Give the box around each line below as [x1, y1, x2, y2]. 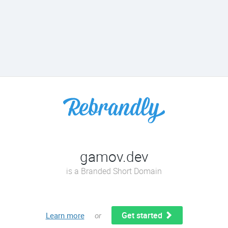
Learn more [45, 210, 84, 220]
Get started [121, 210, 164, 221]
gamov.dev [80, 147, 148, 166]
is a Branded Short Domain [66, 165, 162, 177]
